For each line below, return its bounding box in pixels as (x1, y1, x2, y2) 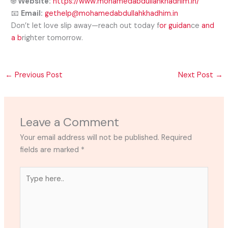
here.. (19, 180, 39, 190)
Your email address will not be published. (20, 132, 160, 142)
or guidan (159, 20, 191, 31)
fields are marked (20, 145, 81, 155)
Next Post (178, 70, 216, 80)
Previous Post (12, 70, 63, 80)
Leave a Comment (20, 113, 120, 130)
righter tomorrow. (22, 33, 83, 43)
